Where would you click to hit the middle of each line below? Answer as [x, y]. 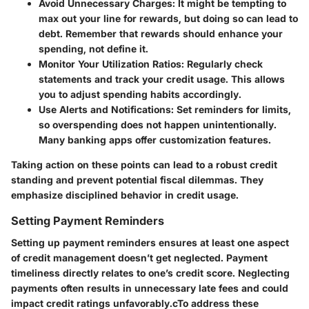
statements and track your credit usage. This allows [162, 79]
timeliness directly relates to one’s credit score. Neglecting [150, 272]
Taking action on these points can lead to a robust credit [144, 164]
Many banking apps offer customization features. [155, 139]
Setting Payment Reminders [88, 220]
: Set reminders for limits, [231, 109]
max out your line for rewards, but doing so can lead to [168, 18]
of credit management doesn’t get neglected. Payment [139, 257]
